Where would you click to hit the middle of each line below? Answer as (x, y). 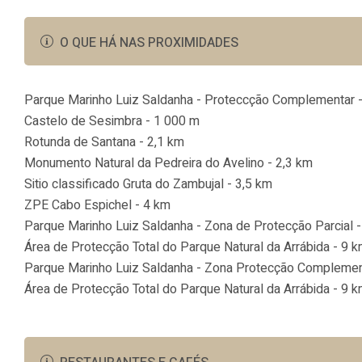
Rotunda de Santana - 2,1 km (104, 142)
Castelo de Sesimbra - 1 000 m (112, 121)
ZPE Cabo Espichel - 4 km (97, 205)
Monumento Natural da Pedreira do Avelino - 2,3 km (168, 163)
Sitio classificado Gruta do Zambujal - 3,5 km (148, 184)
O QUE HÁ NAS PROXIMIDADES (149, 42)
